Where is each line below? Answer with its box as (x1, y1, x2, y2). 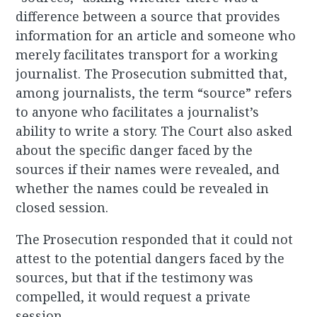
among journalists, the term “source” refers (16, 84, 293, 102)
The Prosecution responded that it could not (16, 231, 294, 248)
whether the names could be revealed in (16, 180, 270, 197)
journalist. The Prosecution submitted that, (16, 65, 288, 83)
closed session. (16, 199, 109, 217)
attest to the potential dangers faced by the (16, 250, 285, 267)
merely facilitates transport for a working (16, 46, 279, 64)
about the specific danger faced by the (16, 142, 253, 159)
